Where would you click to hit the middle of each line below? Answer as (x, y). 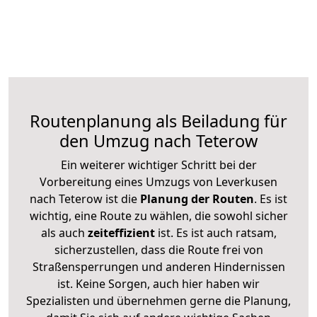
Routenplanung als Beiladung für (158, 121)
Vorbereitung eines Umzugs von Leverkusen (158, 181)
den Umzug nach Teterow (158, 140)
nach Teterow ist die (83, 198)
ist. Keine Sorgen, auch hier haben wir (158, 283)
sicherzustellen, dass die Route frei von (158, 249)
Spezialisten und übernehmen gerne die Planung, (158, 300)
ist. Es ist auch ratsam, (215, 232)
